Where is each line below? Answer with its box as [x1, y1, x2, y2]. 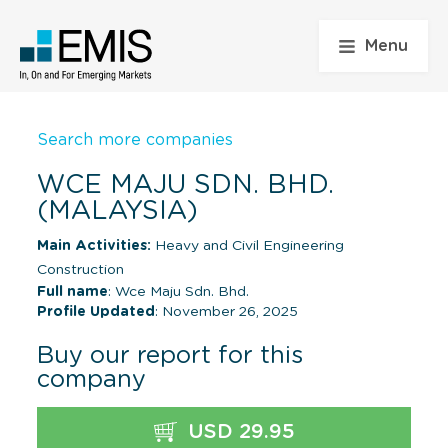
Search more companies [37, 131, 233, 148]
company [37, 367, 146, 392]
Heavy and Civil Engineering [151, 238, 344, 253]
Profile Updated [37, 304, 155, 319]
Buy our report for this [37, 343, 303, 368]
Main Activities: [37, 238, 151, 253]
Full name [37, 284, 108, 299]
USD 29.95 [181, 421, 295, 442]
